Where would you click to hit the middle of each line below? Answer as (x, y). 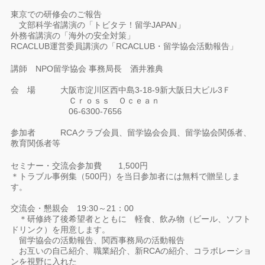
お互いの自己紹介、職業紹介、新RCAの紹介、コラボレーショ (131, 251)
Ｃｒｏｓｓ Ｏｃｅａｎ (85, 101)
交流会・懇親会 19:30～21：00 (72, 208)
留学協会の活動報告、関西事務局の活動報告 (98, 240)
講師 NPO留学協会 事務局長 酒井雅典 (87, 69)
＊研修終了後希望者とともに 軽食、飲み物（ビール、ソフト (131, 219)
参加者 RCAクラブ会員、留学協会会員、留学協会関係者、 (131, 132)
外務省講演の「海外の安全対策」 (73, 35)
